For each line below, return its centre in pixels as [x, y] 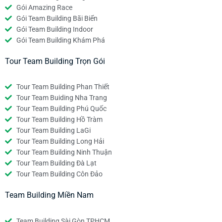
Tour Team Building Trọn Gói [55, 61]
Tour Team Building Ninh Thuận [64, 152]
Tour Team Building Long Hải [60, 141]
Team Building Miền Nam [49, 195]
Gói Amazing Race [44, 8]
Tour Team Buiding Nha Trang [61, 98]
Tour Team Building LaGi [53, 131]
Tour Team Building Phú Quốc [61, 109]
